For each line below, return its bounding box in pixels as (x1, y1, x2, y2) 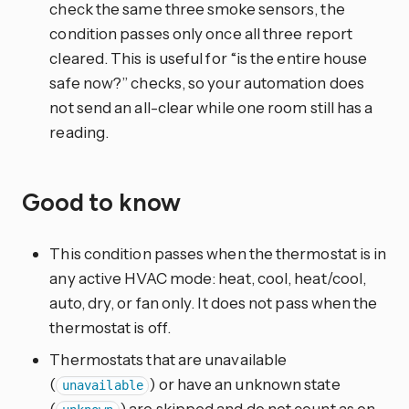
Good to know (22, 188, 186, 218)
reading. (49, 121, 110, 142)
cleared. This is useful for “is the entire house (49, 47, 368, 68)
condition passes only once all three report (49, 23, 353, 43)
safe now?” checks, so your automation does (49, 72, 364, 92)
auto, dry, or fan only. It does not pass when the (49, 293, 378, 313)
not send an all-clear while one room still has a (49, 97, 373, 117)
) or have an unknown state (149, 374, 341, 394)
